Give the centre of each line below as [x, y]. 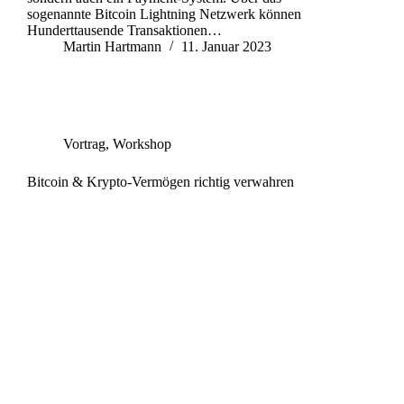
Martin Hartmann [112, 47]
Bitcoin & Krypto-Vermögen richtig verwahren [161, 182]
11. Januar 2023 [226, 47]
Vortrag [84, 144]
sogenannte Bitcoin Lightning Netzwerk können [164, 14]
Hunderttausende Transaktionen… [124, 31]
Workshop [142, 144]
